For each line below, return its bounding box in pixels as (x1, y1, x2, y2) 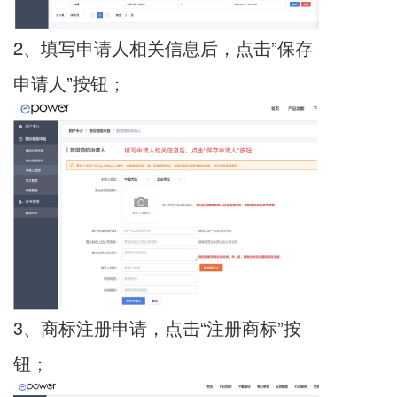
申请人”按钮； (13, 69, 126, 96)
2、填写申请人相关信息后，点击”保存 (13, 34, 313, 60)
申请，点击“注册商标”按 (112, 315, 301, 341)
